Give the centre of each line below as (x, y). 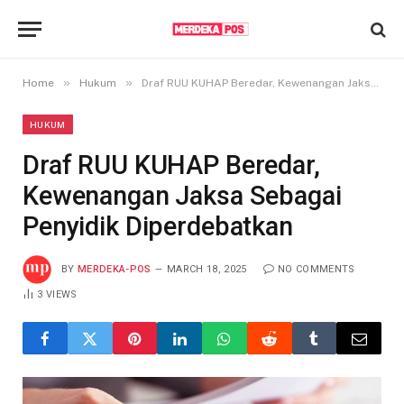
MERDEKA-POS (115, 269)
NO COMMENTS (316, 269)
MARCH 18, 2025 (207, 269)
